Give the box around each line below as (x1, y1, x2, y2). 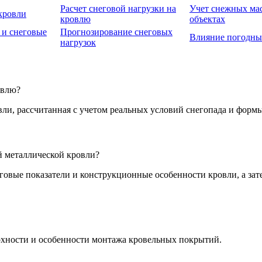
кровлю (60, 14, 91, 25)
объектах (189, 14, 225, 25)
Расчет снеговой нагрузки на (60, 4, 176, 14)
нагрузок (60, 37, 96, 48)
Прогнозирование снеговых (60, 27, 173, 37)
